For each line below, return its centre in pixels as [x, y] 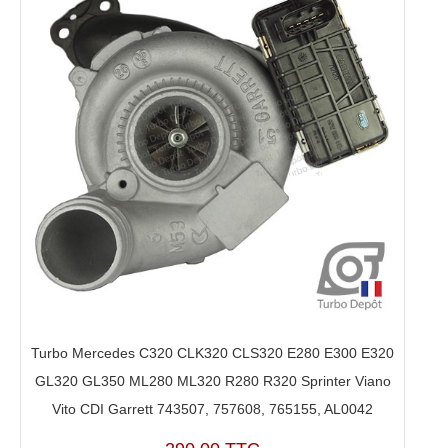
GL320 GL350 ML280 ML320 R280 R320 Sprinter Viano [212, 381]
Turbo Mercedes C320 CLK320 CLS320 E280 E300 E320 [213, 353]
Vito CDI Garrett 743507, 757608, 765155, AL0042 [213, 409]
